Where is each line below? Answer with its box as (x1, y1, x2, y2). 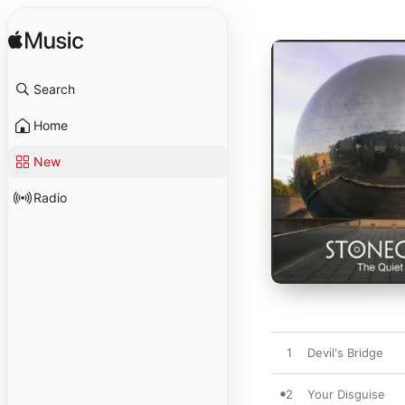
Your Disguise (307, 387, 385, 401)
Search (33, 81, 75, 97)
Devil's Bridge (307, 345, 383, 360)
